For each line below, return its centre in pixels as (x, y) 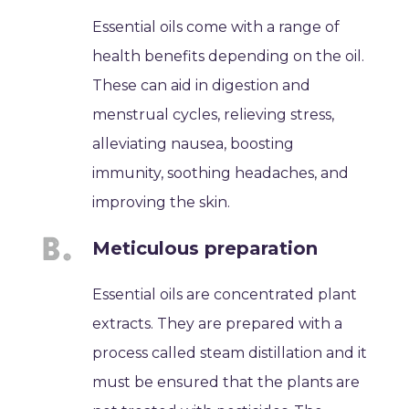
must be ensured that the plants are (226, 383)
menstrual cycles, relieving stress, (214, 115)
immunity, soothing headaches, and (221, 173)
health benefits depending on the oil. (229, 57)
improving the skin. (162, 203)
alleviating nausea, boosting (194, 144)
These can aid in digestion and (202, 86)
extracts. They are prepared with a (218, 324)
